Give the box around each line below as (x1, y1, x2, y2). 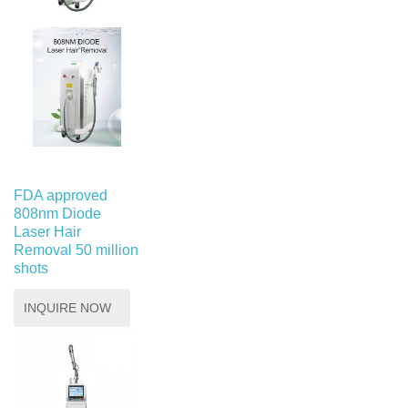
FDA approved (14, 188, 107, 204)
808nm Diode (14, 206, 101, 222)
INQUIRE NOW (24, 301, 111, 316)
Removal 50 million (14, 242, 138, 259)
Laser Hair (14, 224, 81, 240)
